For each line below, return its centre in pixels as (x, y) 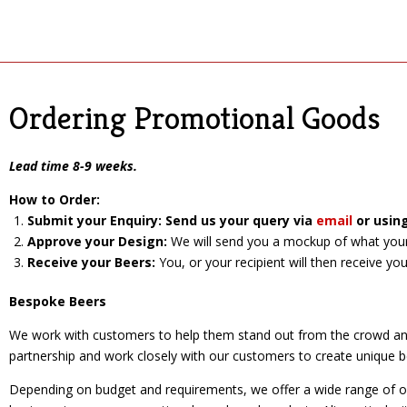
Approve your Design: (97, 241)
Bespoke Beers (58, 301)
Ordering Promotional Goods (195, 118)
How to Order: (55, 199)
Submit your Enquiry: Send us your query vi (166, 220)
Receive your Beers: (91, 262)
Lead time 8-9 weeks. (73, 165)
